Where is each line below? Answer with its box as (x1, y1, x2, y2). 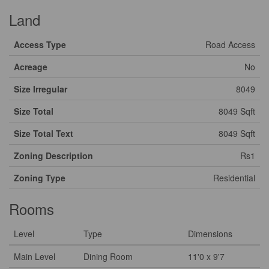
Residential (213, 172, 255, 184)
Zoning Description (14, 150, 93, 162)
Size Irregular (14, 83, 67, 95)
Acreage (14, 61, 47, 73)
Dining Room (83, 250, 133, 262)
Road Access (205, 38, 255, 50)
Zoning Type (14, 172, 65, 184)
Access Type (14, 38, 66, 50)
